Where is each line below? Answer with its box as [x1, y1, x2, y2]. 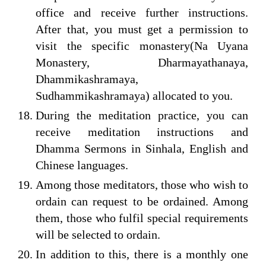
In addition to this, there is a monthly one [36, 247, 248, 261]
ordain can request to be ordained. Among [36, 194, 248, 208]
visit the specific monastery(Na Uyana [36, 39, 248, 52]
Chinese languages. [36, 158, 128, 172]
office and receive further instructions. [36, 5, 248, 19]
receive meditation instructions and [36, 125, 248, 138]
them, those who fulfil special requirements [36, 211, 248, 224]
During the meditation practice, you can [36, 108, 248, 122]
